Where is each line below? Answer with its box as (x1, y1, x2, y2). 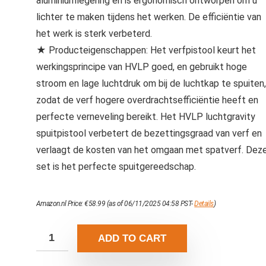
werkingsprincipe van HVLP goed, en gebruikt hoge (36, 61, 247, 72)
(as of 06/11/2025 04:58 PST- (105, 199, 195, 208)
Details (194, 199, 214, 208)
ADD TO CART (97, 233, 166, 244)
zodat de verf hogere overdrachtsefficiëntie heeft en (36, 94, 258, 106)
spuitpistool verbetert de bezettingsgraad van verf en (36, 128, 262, 139)
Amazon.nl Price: (36, 199, 85, 208)
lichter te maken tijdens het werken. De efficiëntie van (36, 11, 261, 23)
